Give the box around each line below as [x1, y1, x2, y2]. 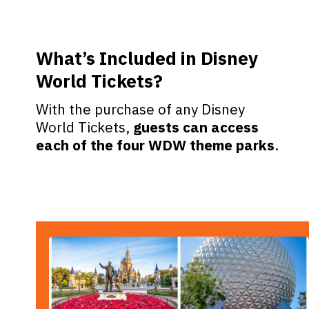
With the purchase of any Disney [36, 100, 246, 119]
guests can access [133, 118, 259, 137]
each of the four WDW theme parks [36, 136, 275, 155]
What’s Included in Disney [36, 46, 259, 70]
